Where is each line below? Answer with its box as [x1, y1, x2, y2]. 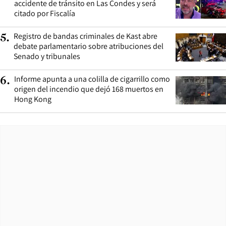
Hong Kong [14, 94, 51, 105]
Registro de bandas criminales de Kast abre [14, 31, 157, 42]
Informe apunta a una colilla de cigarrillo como [14, 74, 170, 85]
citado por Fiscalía [14, 8, 75, 19]
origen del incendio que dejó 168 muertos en [14, 84, 163, 95]
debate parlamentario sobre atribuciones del [14, 41, 163, 52]
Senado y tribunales [14, 51, 80, 62]
